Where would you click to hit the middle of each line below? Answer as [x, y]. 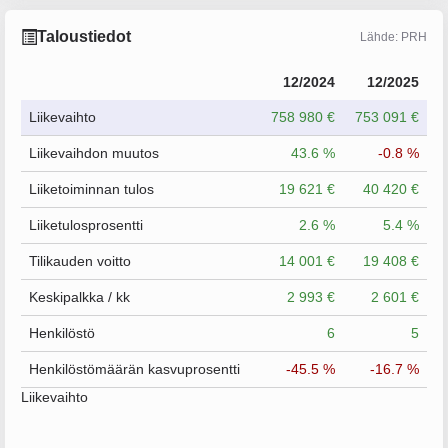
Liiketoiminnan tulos [91, 189]
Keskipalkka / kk [79, 297]
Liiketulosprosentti [86, 225]
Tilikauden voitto [80, 261]
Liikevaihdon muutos [94, 153]
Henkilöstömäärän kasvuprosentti [134, 369]
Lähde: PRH [393, 36]
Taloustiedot [84, 36]
